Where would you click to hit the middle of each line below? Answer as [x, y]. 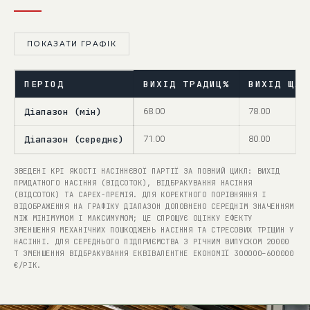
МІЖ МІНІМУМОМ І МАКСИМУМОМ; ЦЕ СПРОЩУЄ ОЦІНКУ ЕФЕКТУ [133, 218]
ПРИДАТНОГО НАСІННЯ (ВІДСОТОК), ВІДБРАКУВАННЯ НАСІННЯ [133, 183]
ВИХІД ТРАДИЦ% [186, 84]
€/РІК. [28, 265]
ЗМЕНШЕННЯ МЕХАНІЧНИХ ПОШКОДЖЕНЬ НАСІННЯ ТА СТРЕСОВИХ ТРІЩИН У [154, 230]
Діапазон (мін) [63, 112]
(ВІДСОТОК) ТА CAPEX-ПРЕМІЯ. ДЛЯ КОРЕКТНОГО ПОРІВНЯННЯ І [140, 194]
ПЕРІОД [44, 84]
